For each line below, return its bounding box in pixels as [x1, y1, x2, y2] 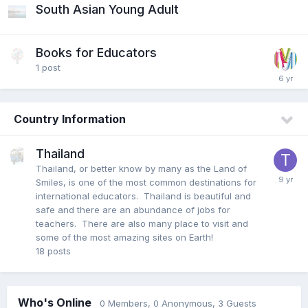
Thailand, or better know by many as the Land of [36, 162, 247, 174]
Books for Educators [36, 45, 157, 60]
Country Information [14, 111, 126, 126]
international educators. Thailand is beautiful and [36, 190, 251, 201]
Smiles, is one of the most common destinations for [36, 176, 256, 188]
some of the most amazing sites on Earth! [36, 231, 213, 243]
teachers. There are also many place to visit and [36, 217, 248, 229]
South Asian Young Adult [36, 1, 179, 16]
